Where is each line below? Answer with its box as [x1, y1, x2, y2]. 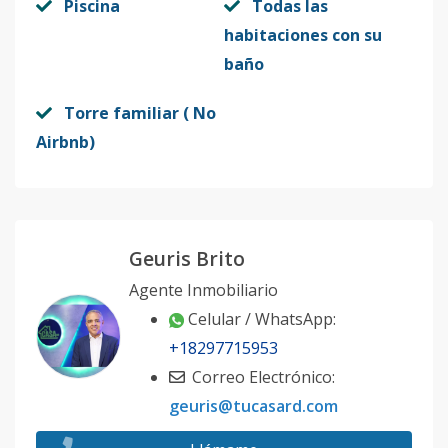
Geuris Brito [129, 245, 245, 272]
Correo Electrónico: [188, 366, 335, 388]
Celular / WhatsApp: [188, 308, 336, 330]
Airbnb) [36, 131, 95, 153]
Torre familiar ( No [64, 102, 216, 124]
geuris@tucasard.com [169, 395, 338, 417]
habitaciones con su [224, 24, 382, 46]
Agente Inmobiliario [129, 279, 278, 301]
